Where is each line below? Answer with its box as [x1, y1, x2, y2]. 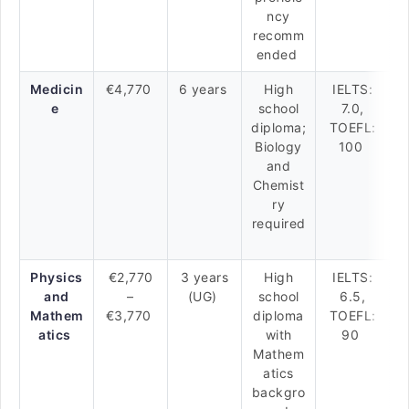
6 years [178, 81, 231, 97]
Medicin [29, 81, 84, 97]
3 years [180, 269, 229, 285]
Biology [255, 139, 302, 154]
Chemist [252, 177, 305, 193]
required [251, 215, 306, 231]
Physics [30, 269, 83, 285]
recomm [253, 27, 304, 43]
